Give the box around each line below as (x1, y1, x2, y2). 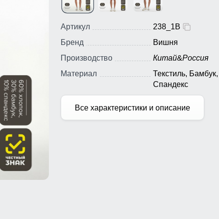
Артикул (61, 22, 90, 31)
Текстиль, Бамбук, (153, 69, 218, 78)
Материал (61, 69, 97, 78)
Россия (182, 54, 209, 63)
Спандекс (153, 80, 188, 89)
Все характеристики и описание (75, 103, 191, 112)
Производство (61, 54, 112, 63)
